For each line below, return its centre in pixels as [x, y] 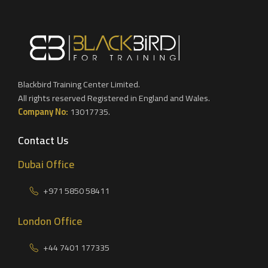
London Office [50, 221]
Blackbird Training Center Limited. [79, 84]
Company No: [43, 111]
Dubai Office [46, 165]
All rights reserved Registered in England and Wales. [114, 98]
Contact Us [43, 141]
